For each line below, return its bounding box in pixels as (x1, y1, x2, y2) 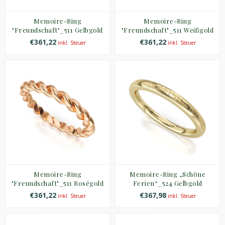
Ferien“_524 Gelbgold (133, 179, 202, 187)
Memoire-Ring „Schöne (130, 170, 205, 178)
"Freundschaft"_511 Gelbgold (12, 26, 103, 34)
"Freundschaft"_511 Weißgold (121, 26, 214, 34)
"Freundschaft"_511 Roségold (11, 179, 104, 187)
